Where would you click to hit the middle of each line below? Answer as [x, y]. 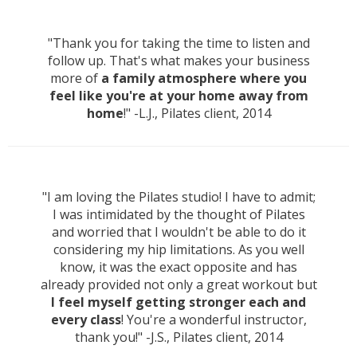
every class [86, 320]
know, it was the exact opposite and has [178, 267]
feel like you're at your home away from [178, 96]
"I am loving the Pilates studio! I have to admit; [178, 197]
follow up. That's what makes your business [178, 61]
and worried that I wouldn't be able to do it [178, 232]
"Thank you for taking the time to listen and [178, 43]
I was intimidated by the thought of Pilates [178, 215]
